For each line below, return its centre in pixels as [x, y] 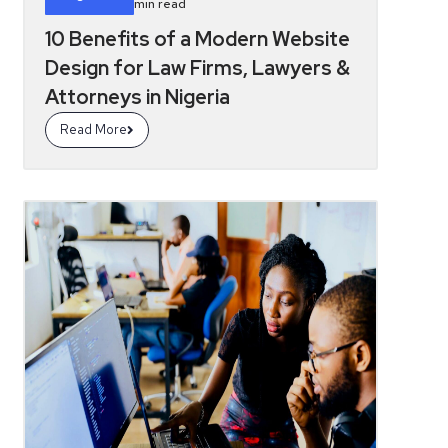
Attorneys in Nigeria [138, 97]
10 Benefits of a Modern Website [198, 39]
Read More [94, 129]
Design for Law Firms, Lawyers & [198, 68]
